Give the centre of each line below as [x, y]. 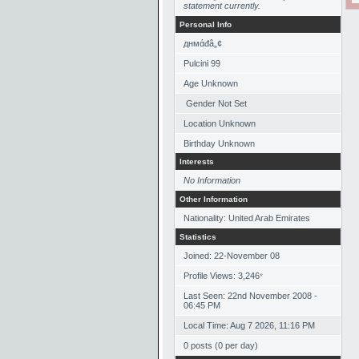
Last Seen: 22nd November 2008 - [250, 296]
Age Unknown [211, 83]
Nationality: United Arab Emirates [247, 218]
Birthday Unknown [219, 143]
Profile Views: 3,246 [222, 276]
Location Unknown [220, 123]
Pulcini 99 [202, 63]
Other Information [214, 199]
